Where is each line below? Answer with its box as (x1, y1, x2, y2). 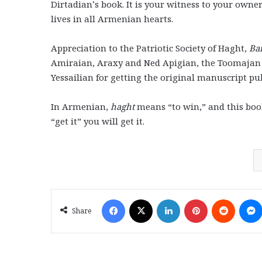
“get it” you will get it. (51, 115, 144, 127)
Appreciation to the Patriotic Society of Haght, (51, 42, 249, 54)
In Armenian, (51, 101, 111, 113)
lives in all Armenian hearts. (51, 13, 173, 25)
